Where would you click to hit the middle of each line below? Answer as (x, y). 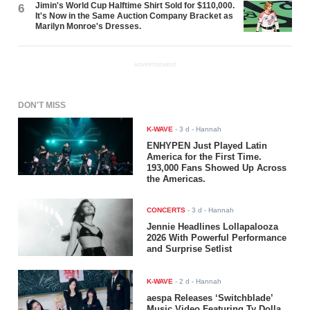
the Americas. (176, 179)
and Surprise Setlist (190, 249)
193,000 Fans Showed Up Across (217, 168)
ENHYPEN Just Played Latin (207, 146)
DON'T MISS (42, 106)
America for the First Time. (204, 157)
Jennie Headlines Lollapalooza (213, 227)
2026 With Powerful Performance (217, 238)
